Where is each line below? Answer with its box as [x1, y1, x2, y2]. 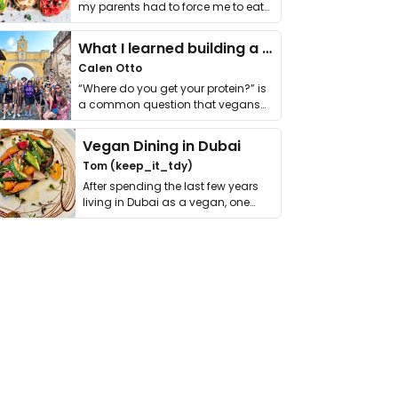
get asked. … [78, 113, 143, 128]
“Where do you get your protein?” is [78, 81, 267, 96]
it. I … [78, 15, 100, 30]
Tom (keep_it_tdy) [83, 158, 194, 173]
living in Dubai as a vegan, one [83, 195, 251, 210]
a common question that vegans [78, 97, 260, 112]
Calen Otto [78, 60, 142, 76]
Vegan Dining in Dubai [83, 136, 242, 156]
